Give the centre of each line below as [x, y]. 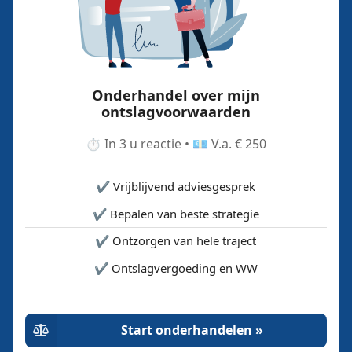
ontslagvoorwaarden [176, 112]
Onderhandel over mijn [176, 95]
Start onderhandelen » [192, 330]
